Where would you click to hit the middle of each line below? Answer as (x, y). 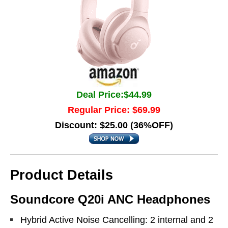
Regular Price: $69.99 (114, 110)
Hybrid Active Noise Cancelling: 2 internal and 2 (117, 220)
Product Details (62, 175)
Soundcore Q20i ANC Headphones (110, 199)
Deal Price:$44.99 (114, 95)
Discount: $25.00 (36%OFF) (114, 125)
